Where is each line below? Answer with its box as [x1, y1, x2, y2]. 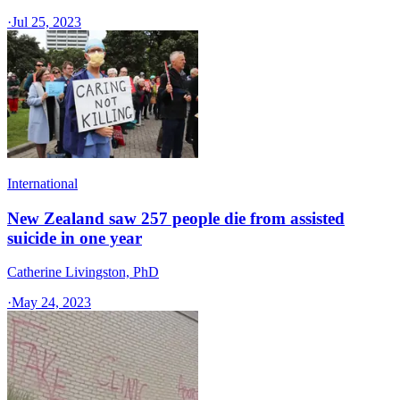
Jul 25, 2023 [12, 14, 81, 29]
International [7, 176, 78, 191]
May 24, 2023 [12, 295, 91, 311]
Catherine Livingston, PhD [7, 264, 159, 280]
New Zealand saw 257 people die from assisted [7, 208, 345, 228]
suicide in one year [7, 228, 142, 247]
